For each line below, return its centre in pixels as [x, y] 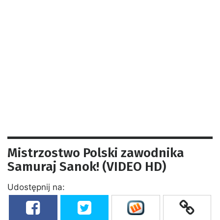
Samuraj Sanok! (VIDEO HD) [87, 166]
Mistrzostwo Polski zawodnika [96, 153]
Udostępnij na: [36, 187]
